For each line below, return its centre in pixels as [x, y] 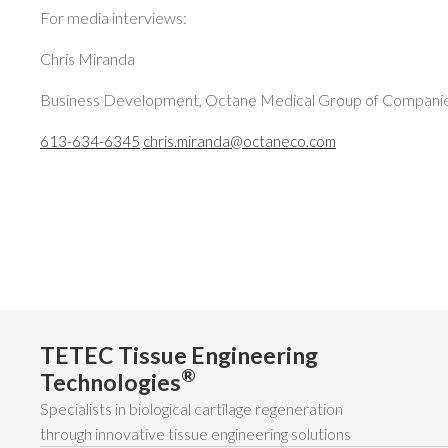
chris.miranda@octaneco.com [239, 141]
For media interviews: [116, 17]
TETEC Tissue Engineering [179, 355]
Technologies [110, 382]
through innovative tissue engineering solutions [195, 433]
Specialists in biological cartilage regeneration [191, 408]
